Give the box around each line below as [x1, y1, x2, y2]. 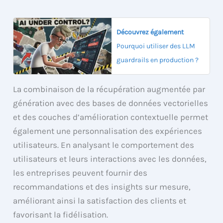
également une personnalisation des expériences [13, 125, 203, 136]
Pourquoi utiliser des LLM [116, 41, 195, 50]
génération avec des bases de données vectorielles [13, 98, 209, 108]
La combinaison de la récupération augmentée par [13, 84, 206, 94]
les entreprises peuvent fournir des [13, 167, 148, 178]
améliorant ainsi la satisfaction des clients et [13, 195, 187, 206]
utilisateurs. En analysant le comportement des [13, 139, 195, 150]
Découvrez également [116, 27, 184, 36]
